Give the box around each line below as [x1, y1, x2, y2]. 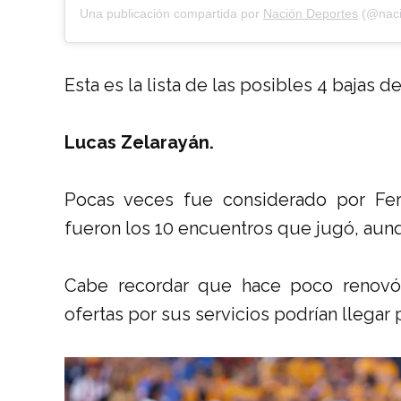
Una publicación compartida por [80, 5, 263, 21]
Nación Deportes [263, 5, 358, 21]
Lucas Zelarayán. [64, 131, 214, 153]
